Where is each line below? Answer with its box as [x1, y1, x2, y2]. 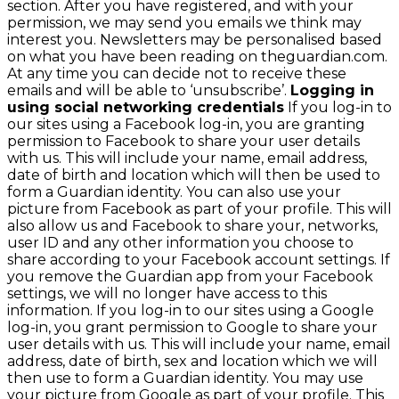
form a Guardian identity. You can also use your [7, 183, 341, 200]
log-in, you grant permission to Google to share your [7, 318, 378, 336]
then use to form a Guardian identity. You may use [7, 369, 363, 387]
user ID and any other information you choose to [7, 233, 354, 251]
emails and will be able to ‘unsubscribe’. [7, 81, 290, 99]
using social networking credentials [7, 98, 284, 116]
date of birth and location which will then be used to [7, 166, 380, 183]
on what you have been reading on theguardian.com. [7, 47, 387, 65]
